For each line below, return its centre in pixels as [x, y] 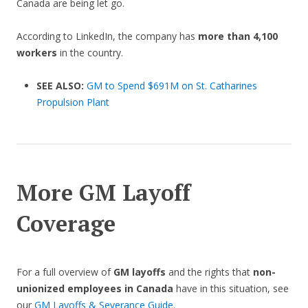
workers [37, 53]
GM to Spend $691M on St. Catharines [172, 86]
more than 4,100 [238, 36]
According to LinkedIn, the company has [107, 36]
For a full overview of [64, 272]
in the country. [90, 53]
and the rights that [209, 272]
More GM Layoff [103, 193]
